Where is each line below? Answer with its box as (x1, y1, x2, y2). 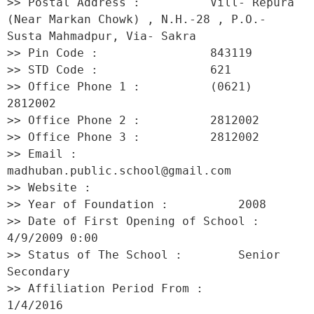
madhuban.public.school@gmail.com (7, 164, 238, 177)
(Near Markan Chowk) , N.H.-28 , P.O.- (7, 13, 266, 26)
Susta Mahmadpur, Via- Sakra (7, 29, 203, 43)
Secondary (7, 265, 77, 278)
